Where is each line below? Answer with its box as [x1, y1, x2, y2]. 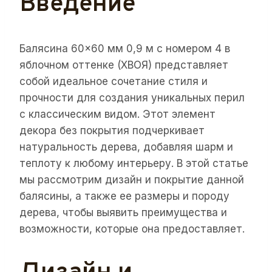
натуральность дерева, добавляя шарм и [19, 141, 233, 154]
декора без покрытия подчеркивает [19, 124, 205, 137]
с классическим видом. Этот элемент [19, 108, 216, 121]
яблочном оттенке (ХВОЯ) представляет [19, 59, 228, 72]
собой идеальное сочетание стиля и [19, 75, 208, 88]
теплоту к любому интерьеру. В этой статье [19, 157, 248, 170]
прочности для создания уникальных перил [19, 92, 245, 104]
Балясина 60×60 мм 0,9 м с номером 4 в [19, 42, 230, 55]
